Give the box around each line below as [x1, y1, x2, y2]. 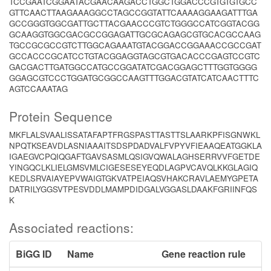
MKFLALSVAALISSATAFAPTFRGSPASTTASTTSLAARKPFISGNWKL [9, 129, 260, 140]
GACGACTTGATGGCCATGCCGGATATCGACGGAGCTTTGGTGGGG [9, 61, 257, 73]
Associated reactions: [9, 218, 134, 237]
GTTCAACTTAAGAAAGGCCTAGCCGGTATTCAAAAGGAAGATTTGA [9, 7, 258, 18]
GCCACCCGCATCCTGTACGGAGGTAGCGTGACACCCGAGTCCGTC [9, 50, 260, 62]
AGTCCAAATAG [9, 83, 68, 94]
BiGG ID [16, 247, 52, 261]
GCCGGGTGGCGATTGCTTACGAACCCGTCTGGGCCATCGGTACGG [9, 18, 260, 29]
